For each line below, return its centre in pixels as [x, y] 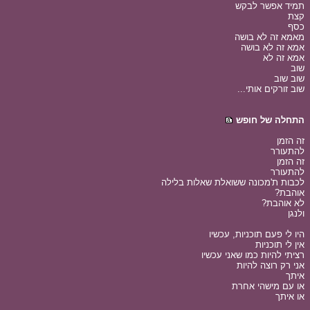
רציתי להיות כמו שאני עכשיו [253, 255]
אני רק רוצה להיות [271, 265]
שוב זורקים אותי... [271, 89]
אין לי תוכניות [280, 245]
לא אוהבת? [283, 203]
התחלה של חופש [270, 120]
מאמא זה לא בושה [270, 37]
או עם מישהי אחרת [268, 286]
